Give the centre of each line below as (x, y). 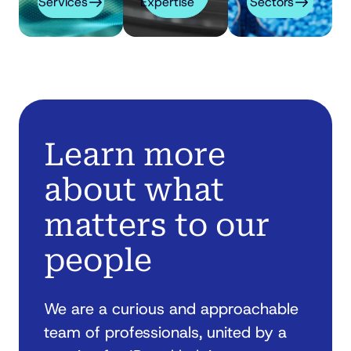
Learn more (135, 155)
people (98, 261)
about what (134, 190)
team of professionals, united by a (165, 333)
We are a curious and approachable (171, 309)
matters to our (157, 226)
